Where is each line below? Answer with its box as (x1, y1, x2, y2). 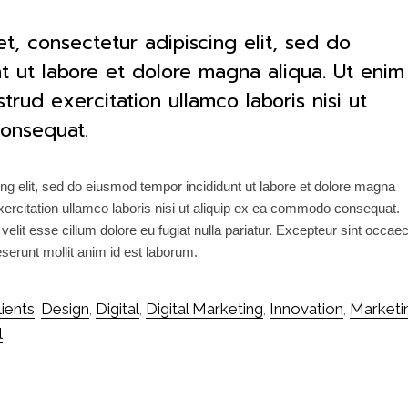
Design (41, 299, 89, 318)
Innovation (270, 299, 343, 318)
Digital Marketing (146, 299, 263, 318)
